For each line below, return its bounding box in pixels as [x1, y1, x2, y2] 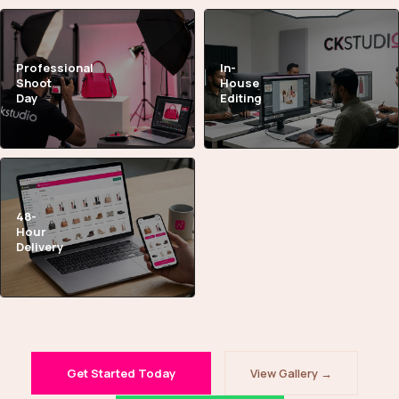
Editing [220, 90, 262, 106]
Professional [16, 60, 94, 76]
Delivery [16, 239, 63, 255]
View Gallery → [249, 365, 332, 381]
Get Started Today [66, 365, 175, 381]
